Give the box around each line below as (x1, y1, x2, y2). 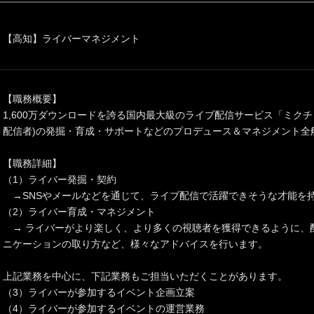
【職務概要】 (3, 93, 62, 104)
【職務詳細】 (3, 157, 62, 169)
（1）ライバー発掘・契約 (3, 173, 116, 185)
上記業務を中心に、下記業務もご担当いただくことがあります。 (3, 270, 287, 282)
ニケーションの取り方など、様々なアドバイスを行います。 (3, 238, 268, 250)
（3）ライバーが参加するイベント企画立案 (3, 286, 195, 298)
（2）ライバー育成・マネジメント (3, 205, 156, 217)
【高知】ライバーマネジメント (3, 32, 140, 44)
